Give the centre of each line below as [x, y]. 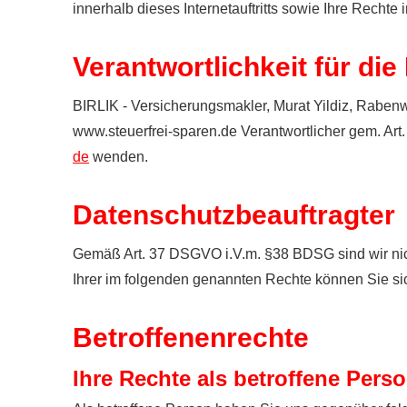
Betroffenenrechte [191, 338]
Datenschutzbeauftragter [234, 215]
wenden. [119, 157]
